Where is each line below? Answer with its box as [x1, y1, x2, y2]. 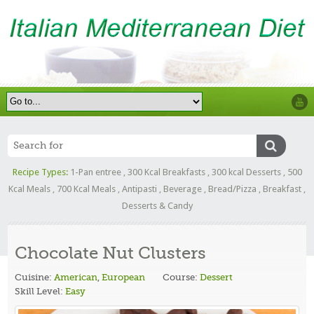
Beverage [163, 183, 202, 194]
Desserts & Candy [121, 200, 193, 211]
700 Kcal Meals [57, 183, 116, 194]
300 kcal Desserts [211, 166, 281, 177]
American [54, 271, 98, 282]
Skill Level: [15, 285, 66, 296]
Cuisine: [15, 271, 55, 282]
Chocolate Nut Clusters [15, 243, 207, 263]
